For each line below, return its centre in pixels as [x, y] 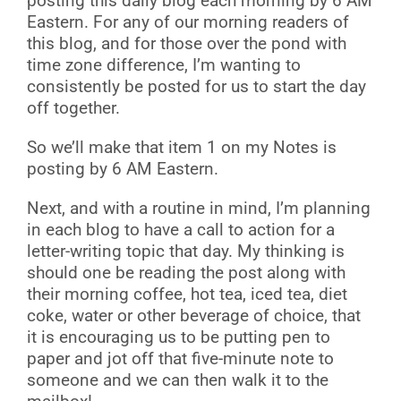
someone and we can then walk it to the [178, 381]
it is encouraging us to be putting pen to [179, 338]
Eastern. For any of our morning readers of [188, 23]
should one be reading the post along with [186, 273]
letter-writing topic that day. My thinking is [186, 252]
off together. [76, 109]
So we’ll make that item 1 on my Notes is [182, 148]
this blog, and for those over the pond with [187, 44]
